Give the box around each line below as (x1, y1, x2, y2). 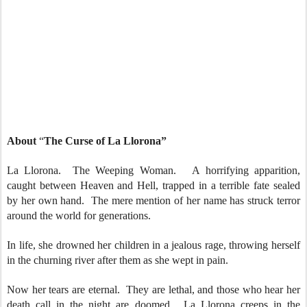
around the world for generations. (7, 210, 156, 221)
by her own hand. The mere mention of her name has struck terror (7, 195, 300, 206)
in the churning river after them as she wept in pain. (7, 254, 234, 266)
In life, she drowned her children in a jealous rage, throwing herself (7, 239, 300, 251)
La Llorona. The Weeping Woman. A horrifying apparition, (7, 164, 300, 176)
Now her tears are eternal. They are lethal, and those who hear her (7, 284, 300, 295)
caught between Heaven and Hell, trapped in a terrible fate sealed (7, 180, 300, 191)
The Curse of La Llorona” (44, 135, 167, 147)
